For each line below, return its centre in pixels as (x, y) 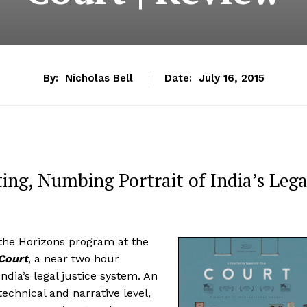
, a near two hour (74, 258)
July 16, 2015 (231, 78)
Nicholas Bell (99, 78)
